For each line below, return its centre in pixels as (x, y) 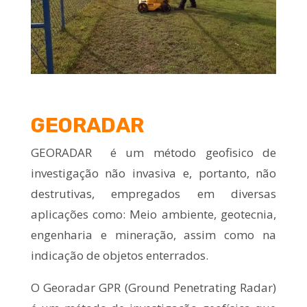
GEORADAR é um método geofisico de (153, 152)
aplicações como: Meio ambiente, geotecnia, (153, 214)
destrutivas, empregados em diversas (153, 193)
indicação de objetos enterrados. (119, 255)
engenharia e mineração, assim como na (153, 234)
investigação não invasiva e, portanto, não (153, 173)
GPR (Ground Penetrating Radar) (186, 287)
